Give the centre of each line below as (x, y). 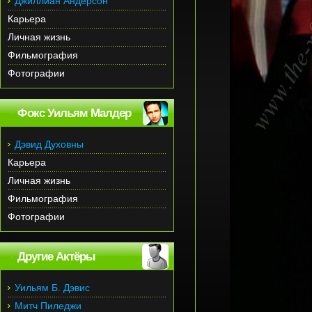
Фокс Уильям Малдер (74, 113)
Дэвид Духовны (49, 144)
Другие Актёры (56, 257)
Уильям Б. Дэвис (52, 288)
